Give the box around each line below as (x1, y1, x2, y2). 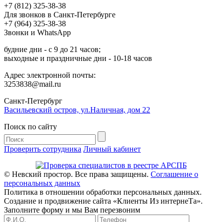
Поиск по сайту (4, 122, 57, 131)
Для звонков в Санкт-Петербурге (4, 10, 115, 19)
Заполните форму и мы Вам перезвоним (4, 206, 140, 215)
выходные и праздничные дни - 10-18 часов (4, 54, 152, 63)
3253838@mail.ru (4, 80, 61, 89)
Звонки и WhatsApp (4, 28, 71, 37)
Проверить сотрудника (4, 145, 81, 154)
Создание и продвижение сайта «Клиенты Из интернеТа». (4, 197, 203, 206)
